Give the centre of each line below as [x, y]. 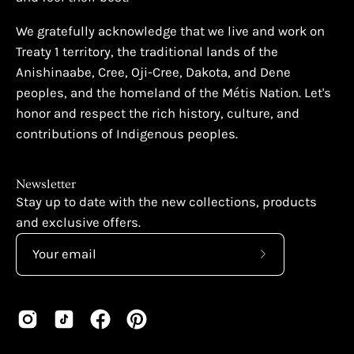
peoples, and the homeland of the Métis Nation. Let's [173, 92]
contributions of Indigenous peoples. [127, 134]
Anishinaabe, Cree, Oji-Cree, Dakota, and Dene [153, 72]
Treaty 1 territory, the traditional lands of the [147, 51]
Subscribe [292, 263]
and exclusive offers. [78, 222]
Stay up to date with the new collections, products [166, 201]
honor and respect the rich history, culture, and [158, 113]
